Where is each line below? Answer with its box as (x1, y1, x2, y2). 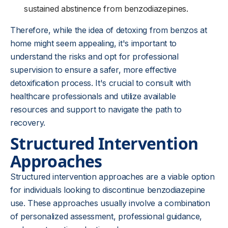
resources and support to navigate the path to (10, 104, 182, 115)
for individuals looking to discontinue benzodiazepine (10, 185, 206, 195)
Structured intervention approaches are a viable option (10, 172, 215, 182)
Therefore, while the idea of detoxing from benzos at (10, 25, 207, 35)
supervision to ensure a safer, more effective (10, 65, 177, 75)
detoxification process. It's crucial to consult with (10, 78, 191, 88)
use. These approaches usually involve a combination (10, 198, 210, 208)
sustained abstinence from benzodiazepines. (24, 4, 188, 14)
